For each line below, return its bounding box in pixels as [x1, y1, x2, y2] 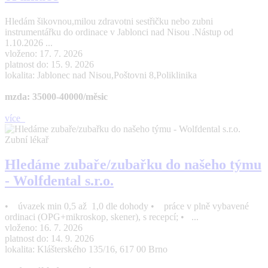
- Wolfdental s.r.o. [5, 173, 114, 189]
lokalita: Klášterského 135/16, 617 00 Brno [5, 244, 167, 255]
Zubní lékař [5, 134, 48, 145]
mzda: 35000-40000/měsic [5, 91, 108, 102]
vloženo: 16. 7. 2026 [5, 223, 83, 233]
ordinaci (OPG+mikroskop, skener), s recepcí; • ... [5, 212, 199, 223]
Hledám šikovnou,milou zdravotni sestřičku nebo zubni [5, 16, 213, 26]
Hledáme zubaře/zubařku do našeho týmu [5, 157, 261, 173]
